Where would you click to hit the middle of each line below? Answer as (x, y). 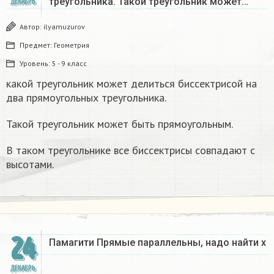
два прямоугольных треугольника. (86, 98)
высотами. (30, 165)
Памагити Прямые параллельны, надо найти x (157, 243)
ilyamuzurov (64, 27)
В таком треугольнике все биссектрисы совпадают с (131, 150)
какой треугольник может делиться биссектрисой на (131, 84)
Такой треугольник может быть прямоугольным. (120, 124)
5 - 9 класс (69, 64)
